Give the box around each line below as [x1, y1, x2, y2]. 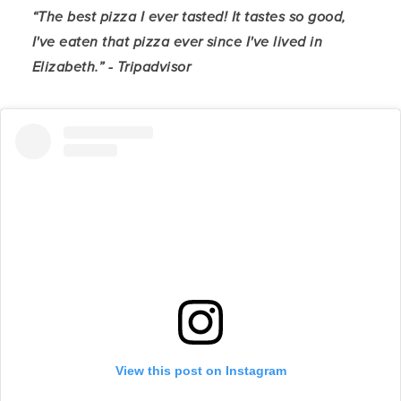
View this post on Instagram [115, 363, 286, 379]
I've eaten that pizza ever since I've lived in [32, 30, 323, 52]
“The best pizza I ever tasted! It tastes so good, [32, 5, 346, 27]
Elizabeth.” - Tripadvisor [32, 55, 191, 77]
